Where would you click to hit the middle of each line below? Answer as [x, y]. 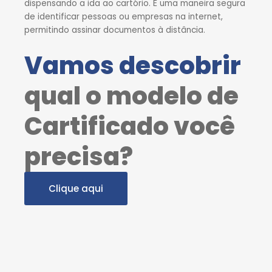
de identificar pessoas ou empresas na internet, [124, 17]
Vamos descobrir [133, 65]
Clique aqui [76, 188]
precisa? [79, 156]
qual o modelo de [131, 96]
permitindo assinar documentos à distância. [115, 30]
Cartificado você [130, 126]
